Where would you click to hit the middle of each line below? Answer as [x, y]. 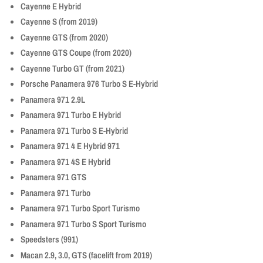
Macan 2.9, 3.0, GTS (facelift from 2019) [86, 255]
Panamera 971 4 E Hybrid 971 [70, 146]
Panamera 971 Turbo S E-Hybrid [74, 130]
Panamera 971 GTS [53, 177]
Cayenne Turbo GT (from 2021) [73, 68]
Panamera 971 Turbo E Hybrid [71, 115]
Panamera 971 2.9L [53, 99]
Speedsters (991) [49, 240]
